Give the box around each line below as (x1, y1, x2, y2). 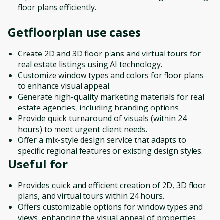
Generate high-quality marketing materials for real (18, 91, 204, 102)
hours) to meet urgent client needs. (18, 124, 147, 135)
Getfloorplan (8, 24, 83, 40)
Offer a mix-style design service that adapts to (18, 135, 186, 145)
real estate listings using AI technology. (18, 59, 162, 70)
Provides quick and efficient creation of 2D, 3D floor (18, 180, 206, 191)
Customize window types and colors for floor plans (18, 70, 204, 81)
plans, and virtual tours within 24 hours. (18, 191, 164, 201)
